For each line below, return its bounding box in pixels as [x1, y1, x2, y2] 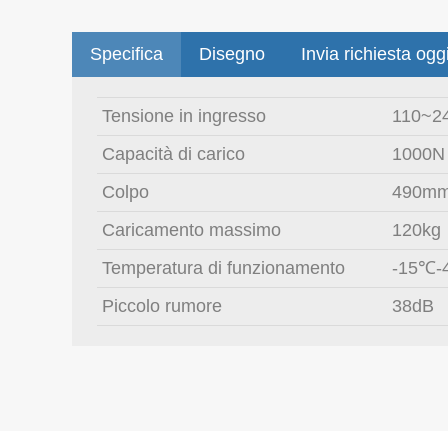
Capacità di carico [102, 144, 245, 164]
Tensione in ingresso [102, 106, 266, 126]
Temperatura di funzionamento [102, 258, 345, 278]
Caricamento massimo [102, 220, 281, 240]
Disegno [199, 44, 265, 64]
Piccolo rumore [102, 296, 222, 316]
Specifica [90, 44, 163, 64]
